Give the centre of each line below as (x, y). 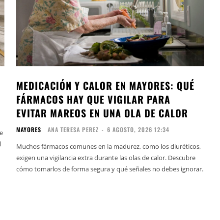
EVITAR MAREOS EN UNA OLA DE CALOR (102, 113)
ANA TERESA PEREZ (73, 129)
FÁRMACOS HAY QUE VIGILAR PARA (94, 99)
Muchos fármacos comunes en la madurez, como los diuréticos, (109, 146)
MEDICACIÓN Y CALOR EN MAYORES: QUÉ (106, 85)
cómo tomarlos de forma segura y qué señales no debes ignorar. (110, 169)
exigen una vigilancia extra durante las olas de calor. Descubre (106, 157)
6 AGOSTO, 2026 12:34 (138, 129)
